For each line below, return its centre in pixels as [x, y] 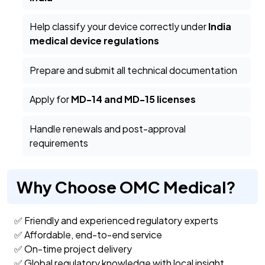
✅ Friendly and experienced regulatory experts [116, 221]
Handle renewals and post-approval [108, 129]
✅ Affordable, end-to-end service [88, 235]
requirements [59, 143]
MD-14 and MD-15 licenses [134, 99]
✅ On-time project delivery [73, 249]
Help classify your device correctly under [119, 27]
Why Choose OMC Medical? [126, 187]
